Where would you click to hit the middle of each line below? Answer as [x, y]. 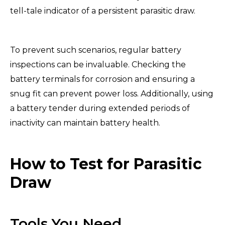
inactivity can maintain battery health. [85, 123]
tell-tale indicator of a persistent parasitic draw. [103, 11]
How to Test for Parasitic [106, 164]
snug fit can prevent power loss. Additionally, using [112, 93]
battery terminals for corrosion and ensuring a [102, 79]
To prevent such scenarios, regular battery [96, 50]
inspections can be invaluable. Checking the [98, 64]
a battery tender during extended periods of [100, 108]
